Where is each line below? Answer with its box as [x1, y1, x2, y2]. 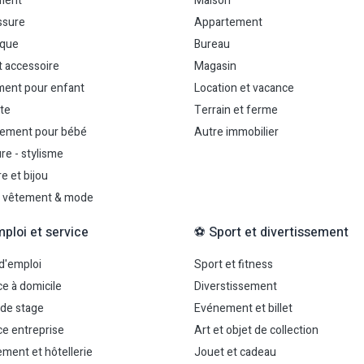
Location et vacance [194, 80, 294, 97]
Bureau [194, 36, 230, 53]
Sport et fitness [194, 256, 273, 273]
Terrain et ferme [194, 102, 278, 119]
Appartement [194, 14, 262, 31]
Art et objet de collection [194, 322, 318, 339]
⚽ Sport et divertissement [194, 223, 349, 242]
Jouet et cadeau [194, 344, 276, 361]
